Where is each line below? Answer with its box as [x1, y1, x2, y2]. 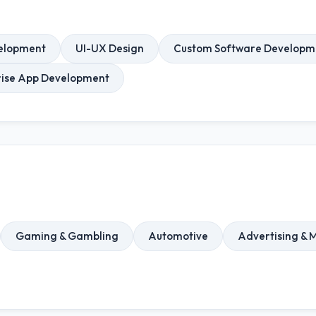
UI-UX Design [75, 42, 144, 55]
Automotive [148, 229, 208, 243]
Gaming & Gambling [16, 229, 119, 243]
